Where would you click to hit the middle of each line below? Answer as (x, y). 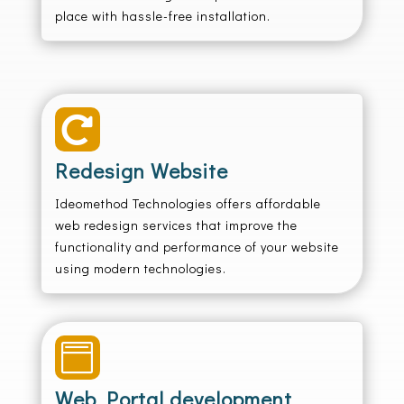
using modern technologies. (140, 268)
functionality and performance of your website (197, 247)
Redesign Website (141, 170)
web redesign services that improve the (176, 225)
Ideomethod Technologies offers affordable (188, 203)
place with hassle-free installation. (162, 16)
